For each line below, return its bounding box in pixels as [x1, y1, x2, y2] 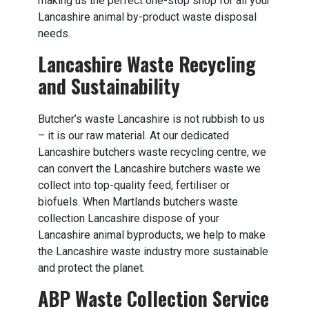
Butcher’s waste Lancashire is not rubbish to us [38, 112, 265, 126]
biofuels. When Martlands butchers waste [38, 195, 238, 208]
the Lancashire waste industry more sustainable [38, 245, 268, 258]
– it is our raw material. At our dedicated [38, 129, 229, 142]
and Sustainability [38, 72, 180, 100]
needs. [38, 27, 70, 40]
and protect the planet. [38, 261, 145, 275]
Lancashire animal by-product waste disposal [38, 10, 257, 23]
